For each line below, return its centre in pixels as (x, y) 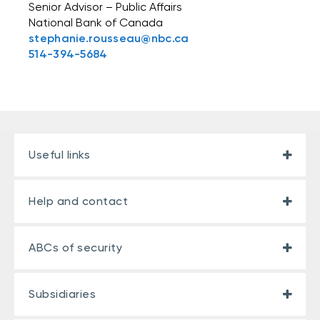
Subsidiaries (62, 294)
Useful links (59, 155)
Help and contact (78, 201)
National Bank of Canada (96, 22)
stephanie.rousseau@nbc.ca (109, 38)
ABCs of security (75, 247)
